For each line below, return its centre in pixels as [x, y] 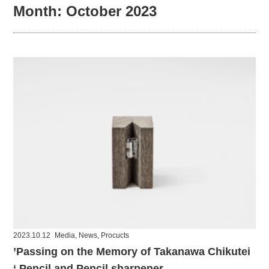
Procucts [115, 236]
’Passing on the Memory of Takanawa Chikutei [132, 252]
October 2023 [112, 11]
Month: [40, 11]
